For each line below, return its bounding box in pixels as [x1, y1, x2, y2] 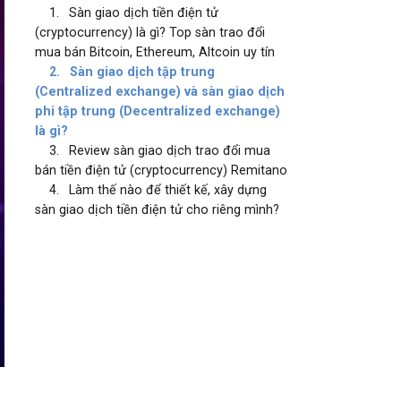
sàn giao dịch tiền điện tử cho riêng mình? [35, 202, 280, 218]
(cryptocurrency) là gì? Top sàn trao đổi [35, 25, 266, 40]
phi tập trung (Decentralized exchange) [35, 104, 281, 119]
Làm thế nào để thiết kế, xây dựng [69, 183, 268, 198]
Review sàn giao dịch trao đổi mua [69, 143, 271, 158]
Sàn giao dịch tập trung [70, 64, 216, 80]
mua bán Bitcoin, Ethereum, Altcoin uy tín [35, 45, 276, 60]
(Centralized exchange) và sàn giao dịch [35, 84, 286, 99]
